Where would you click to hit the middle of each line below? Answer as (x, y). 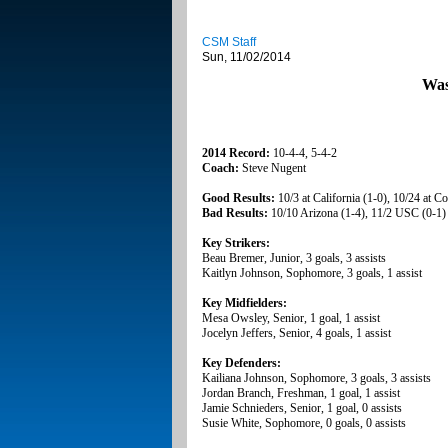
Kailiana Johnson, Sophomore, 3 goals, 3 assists (316, 378)
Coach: (220, 168)
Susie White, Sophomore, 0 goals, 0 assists (304, 423)
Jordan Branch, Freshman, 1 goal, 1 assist (301, 393)
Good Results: (238, 198)
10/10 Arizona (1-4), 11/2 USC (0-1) (357, 213)
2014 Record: (236, 153)
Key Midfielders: (244, 303)
